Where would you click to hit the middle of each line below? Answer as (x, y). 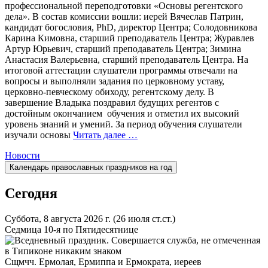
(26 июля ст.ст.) (144, 218)
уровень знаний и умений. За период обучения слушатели (124, 124)
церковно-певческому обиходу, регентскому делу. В (109, 92)
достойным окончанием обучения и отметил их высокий (122, 113)
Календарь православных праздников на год (91, 167)
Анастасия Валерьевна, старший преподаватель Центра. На (127, 59)
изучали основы (39, 135)
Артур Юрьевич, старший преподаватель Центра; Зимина (123, 48)
